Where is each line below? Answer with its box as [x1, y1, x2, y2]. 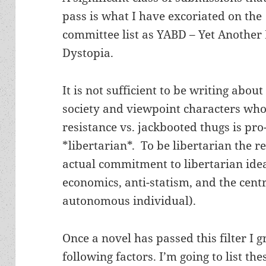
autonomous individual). [62, 192, 197, 208]
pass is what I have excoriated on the [62, 8, 262, 24]
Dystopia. [62, 45, 114, 61]
